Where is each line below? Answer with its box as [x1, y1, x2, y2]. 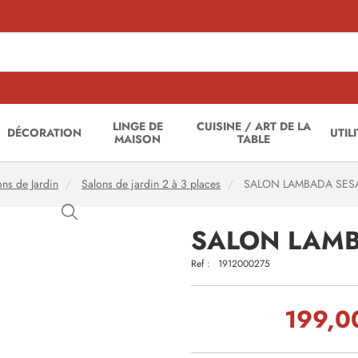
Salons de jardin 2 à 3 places [82, 177, 221, 192]
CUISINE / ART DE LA [197, 118, 312, 134]
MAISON [114, 131, 161, 147]
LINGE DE [112, 118, 163, 134]
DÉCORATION [7, 125, 82, 141]
